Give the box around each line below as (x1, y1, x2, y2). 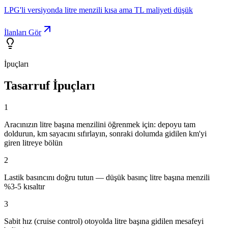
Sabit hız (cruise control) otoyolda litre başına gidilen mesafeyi (4, 216, 204, 225)
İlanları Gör (4, 27, 41, 37)
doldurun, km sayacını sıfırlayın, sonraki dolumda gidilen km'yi (4, 129, 207, 138)
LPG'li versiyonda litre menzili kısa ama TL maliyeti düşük (4, 5, 193, 14)
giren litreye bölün (4, 138, 63, 147)
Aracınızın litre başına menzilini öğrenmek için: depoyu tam (4, 120, 195, 129)
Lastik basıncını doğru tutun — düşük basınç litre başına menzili (4, 173, 210, 182)
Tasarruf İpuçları (4, 78, 95, 92)
